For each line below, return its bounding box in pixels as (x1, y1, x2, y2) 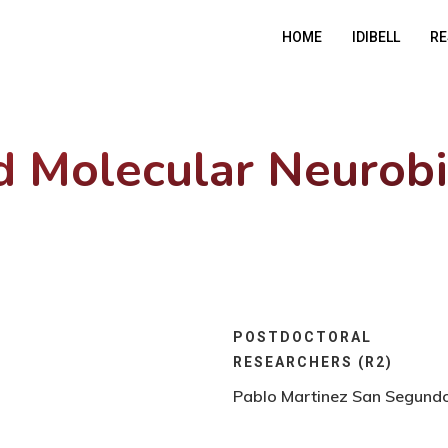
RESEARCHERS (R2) (233, 353, 394, 370)
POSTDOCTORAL (233, 328, 373, 345)
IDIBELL (352, 28, 400, 45)
